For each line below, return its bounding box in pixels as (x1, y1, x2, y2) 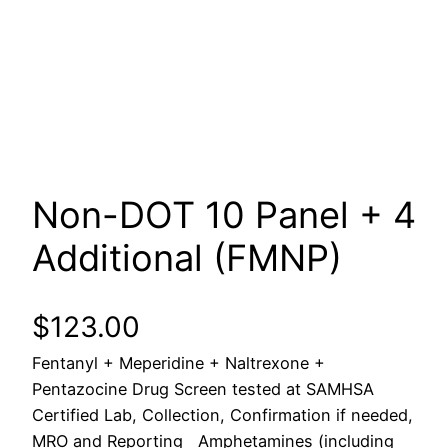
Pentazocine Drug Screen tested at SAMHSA (32, 378, 374, 399)
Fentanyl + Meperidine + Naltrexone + (32, 352, 325, 373)
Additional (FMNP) (32, 236, 342, 281)
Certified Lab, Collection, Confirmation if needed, (32, 404, 413, 425)
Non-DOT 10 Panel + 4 (32, 193, 416, 238)
